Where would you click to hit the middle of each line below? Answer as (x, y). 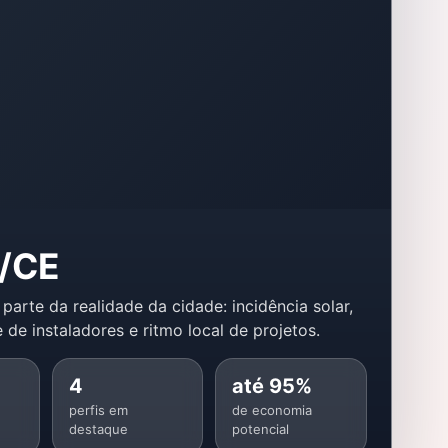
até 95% (272, 386)
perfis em (98, 410)
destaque (98, 429)
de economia (272, 410)
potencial (261, 429)
